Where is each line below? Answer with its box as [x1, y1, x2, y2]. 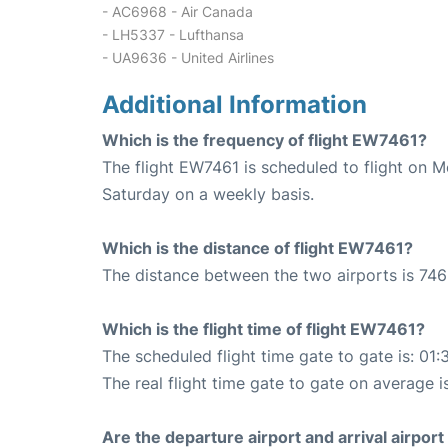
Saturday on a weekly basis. [102, 183, 314, 204]
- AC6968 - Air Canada [102, 2, 253, 20]
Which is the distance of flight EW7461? [102, 237, 413, 258]
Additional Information [102, 89, 367, 119]
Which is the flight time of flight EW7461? [102, 318, 425, 339]
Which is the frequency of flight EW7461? [102, 129, 427, 150]
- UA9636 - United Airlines [102, 48, 274, 66]
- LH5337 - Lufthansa [102, 25, 244, 43]
